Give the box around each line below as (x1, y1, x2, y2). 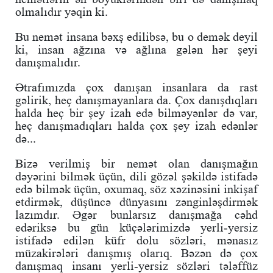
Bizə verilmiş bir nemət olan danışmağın (15, 156, 258, 170)
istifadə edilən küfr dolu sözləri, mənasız (15, 233, 258, 247)
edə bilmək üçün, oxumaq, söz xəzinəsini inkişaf (15, 182, 258, 196)
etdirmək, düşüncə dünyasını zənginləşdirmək (15, 194, 258, 208)
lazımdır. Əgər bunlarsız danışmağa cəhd (15, 207, 258, 221)
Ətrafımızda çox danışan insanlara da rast (15, 80, 258, 94)
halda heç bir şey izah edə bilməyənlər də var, (15, 105, 258, 119)
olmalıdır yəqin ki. (15, 4, 108, 18)
